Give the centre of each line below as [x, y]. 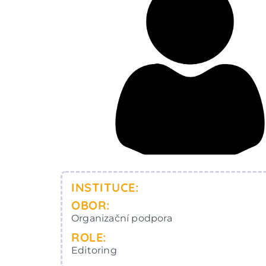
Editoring [94, 250]
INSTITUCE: [105, 187]
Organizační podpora [122, 218]
